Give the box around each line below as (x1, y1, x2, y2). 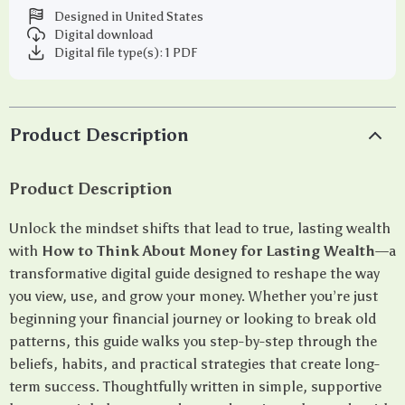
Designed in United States (54, 8, 203, 24)
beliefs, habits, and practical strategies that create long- (9, 355, 380, 372)
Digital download (54, 26, 153, 42)
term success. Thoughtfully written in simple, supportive (9, 378, 381, 395)
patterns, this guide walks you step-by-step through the (9, 333, 377, 350)
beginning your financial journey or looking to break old (9, 310, 376, 327)
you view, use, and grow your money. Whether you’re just (9, 287, 378, 305)
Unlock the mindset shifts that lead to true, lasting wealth (9, 220, 391, 237)
